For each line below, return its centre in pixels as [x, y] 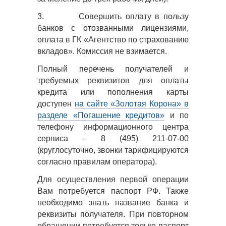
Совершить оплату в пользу [134, 16]
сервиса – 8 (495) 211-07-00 [113, 138]
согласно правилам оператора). [97, 162]
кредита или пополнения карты [113, 92]
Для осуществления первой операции [113, 179]
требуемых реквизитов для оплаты [113, 80]
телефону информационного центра [113, 127]
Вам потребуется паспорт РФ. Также [113, 191]
